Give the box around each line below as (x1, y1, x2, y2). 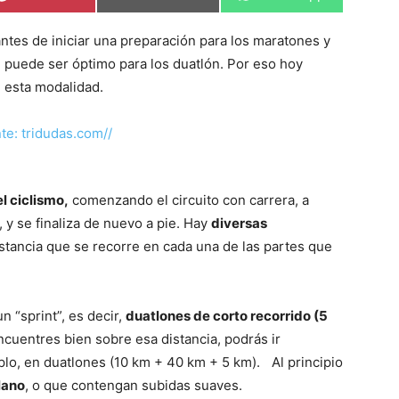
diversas (211, 215, 267, 232)
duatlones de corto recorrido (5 (126, 307, 328, 325)
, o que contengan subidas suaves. (25, 377, 242, 395)
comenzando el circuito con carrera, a (69, 191, 309, 209)
